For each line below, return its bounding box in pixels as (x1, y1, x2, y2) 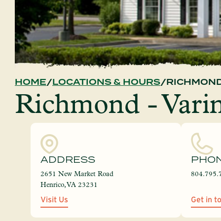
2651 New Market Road (40, 170, 113, 178)
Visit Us (40, 195, 68, 204)
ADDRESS (40, 153, 95, 165)
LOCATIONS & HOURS (52, 76, 160, 88)
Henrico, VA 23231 (40, 181, 98, 188)
